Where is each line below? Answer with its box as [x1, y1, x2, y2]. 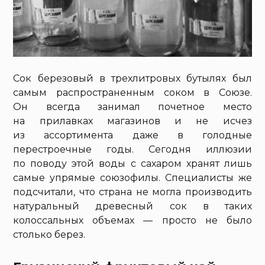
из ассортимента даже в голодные [13, 130, 252, 141]
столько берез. [13, 229, 86, 241]
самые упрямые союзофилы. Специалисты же [13, 172, 252, 184]
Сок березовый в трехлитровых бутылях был [13, 73, 252, 85]
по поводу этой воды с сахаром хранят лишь [13, 158, 252, 170]
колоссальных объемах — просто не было [13, 215, 252, 227]
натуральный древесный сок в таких [13, 201, 252, 212]
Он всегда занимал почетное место [13, 101, 252, 113]
